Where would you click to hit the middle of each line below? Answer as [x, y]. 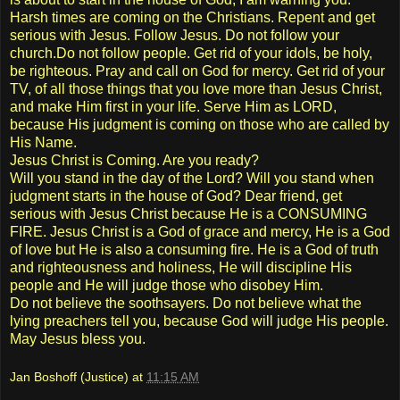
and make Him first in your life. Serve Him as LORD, [173, 106]
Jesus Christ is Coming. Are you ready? [134, 160]
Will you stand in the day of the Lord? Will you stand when [192, 178]
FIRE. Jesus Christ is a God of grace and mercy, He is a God [200, 231]
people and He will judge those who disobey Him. [167, 285]
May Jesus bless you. [78, 338]
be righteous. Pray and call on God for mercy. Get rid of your [197, 71]
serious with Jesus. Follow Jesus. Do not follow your [175, 35]
